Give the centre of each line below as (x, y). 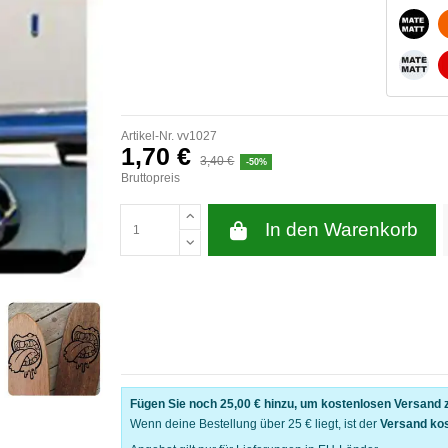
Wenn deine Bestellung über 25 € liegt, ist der (255, 424)
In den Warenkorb (341, 230)
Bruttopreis (150, 178)
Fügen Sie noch (175, 404)
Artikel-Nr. (147, 135)
